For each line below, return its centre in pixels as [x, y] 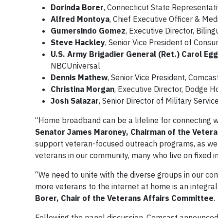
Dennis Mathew [79, 77]
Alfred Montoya [80, 19]
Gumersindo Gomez [88, 31]
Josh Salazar [75, 101]
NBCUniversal [75, 66]
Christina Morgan [82, 89]
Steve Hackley [78, 42]
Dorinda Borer [77, 7]
